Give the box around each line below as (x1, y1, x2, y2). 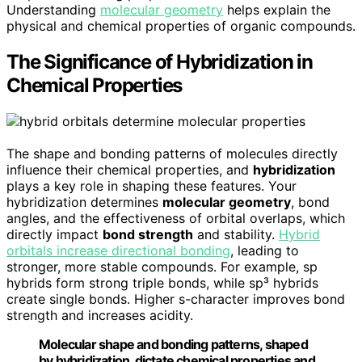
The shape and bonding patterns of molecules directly (6, 145, 338, 162)
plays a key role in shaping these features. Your (6, 177, 297, 194)
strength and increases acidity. (6, 306, 193, 323)
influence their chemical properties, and (6, 161, 253, 178)
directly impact (6, 225, 103, 242)
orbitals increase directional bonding (6, 242, 230, 259)
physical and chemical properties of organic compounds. (6, 17, 356, 34)
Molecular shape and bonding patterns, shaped (39, 335, 308, 352)
